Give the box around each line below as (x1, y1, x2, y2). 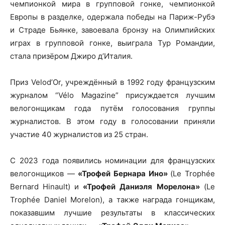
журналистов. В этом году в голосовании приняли (10, 117, 215, 126)
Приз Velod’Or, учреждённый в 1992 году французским (10, 77, 215, 87)
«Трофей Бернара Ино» (78, 169, 171, 178)
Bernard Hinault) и (10, 182, 83, 191)
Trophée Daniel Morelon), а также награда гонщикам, (10, 195, 215, 204)
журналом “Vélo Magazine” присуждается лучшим (10, 90, 215, 100)
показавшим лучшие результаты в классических (10, 208, 215, 217)
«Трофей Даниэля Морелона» (82, 182, 204, 191)
